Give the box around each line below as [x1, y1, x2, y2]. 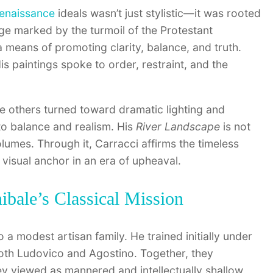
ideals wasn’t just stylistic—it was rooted [55, 7, 261, 20]
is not [220, 119, 250, 133]
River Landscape [136, 119, 220, 133]
